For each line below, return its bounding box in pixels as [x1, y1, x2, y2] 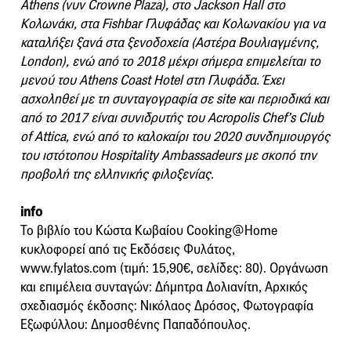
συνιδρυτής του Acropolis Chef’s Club [120, 109, 324, 126]
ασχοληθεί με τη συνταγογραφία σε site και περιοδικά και [20, 90, 329, 107]
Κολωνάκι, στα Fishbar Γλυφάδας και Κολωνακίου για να [20, 15, 325, 32]
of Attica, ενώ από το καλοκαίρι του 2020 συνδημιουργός [20, 128, 330, 145]
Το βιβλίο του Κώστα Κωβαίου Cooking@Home [20, 222, 277, 239]
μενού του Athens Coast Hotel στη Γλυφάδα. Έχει [20, 71, 284, 89]
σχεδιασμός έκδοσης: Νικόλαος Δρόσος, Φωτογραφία [20, 297, 313, 314]
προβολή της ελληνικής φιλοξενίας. [20, 165, 214, 183]
